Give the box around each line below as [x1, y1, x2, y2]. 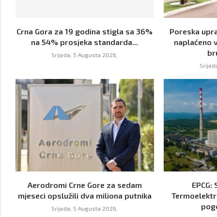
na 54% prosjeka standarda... [31, 37, 139, 47]
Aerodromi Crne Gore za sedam [27, 180, 142, 189]
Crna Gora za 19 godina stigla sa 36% [16, 27, 153, 36]
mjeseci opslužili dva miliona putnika [17, 190, 152, 200]
